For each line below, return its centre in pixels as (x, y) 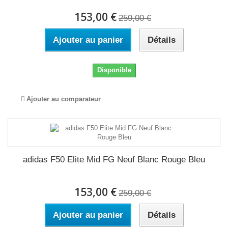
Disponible (114, 70)
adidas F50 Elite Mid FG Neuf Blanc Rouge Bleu (114, 160)
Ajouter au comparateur (64, 99)
